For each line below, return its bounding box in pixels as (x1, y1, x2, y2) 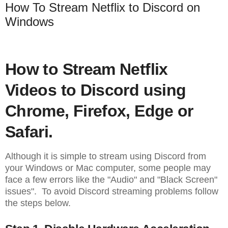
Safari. (5, 123, 53, 141)
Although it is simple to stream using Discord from (5, 151, 206, 161)
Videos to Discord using (5, 81, 186, 100)
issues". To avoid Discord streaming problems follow (5, 186, 218, 196)
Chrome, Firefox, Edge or (5, 102, 193, 121)
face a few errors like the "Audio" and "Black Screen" (5, 174, 217, 185)
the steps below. (5, 197, 71, 208)
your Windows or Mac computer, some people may (5, 162, 211, 173)
